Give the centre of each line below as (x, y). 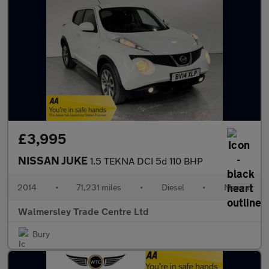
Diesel (173, 187)
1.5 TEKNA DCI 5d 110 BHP (147, 161)
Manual (237, 187)
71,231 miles (99, 187)
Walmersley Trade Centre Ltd (83, 211)
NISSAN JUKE (54, 160)
